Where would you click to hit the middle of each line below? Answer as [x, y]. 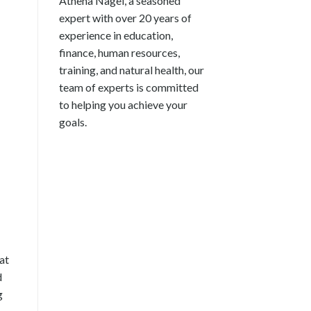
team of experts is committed [128, 87]
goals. [73, 121]
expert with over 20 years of [125, 17]
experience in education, [116, 35]
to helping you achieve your [123, 104]
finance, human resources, [119, 52]
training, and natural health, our [131, 69]
